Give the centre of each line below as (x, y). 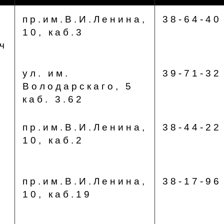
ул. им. (46, 73)
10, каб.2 (53, 140)
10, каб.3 (53, 32)
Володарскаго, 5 (78, 86)
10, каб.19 (57, 194)
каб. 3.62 (53, 99)
